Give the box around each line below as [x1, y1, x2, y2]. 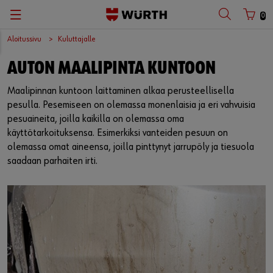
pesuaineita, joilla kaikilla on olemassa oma [7, 114, 184, 124]
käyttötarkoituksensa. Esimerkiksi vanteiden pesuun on [7, 128, 228, 138]
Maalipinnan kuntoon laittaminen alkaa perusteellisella [7, 86, 234, 96]
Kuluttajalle [58, 35, 96, 43]
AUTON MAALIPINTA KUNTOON [7, 60, 216, 78]
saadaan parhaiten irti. [7, 156, 97, 166]
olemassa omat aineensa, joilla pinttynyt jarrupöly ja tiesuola [7, 142, 254, 152]
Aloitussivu [7, 35, 41, 43]
